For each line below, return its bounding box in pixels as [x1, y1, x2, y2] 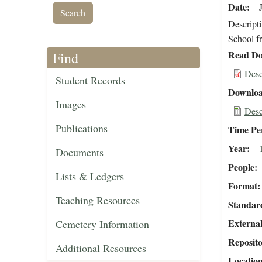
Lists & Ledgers [56, 169, 124, 184]
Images [56, 97, 86, 112]
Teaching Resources [56, 193, 140, 208]
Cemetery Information [56, 217, 149, 232]
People [227, 160, 254, 174]
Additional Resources [56, 241, 146, 256]
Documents [56, 145, 104, 160]
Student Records [56, 73, 125, 88]
